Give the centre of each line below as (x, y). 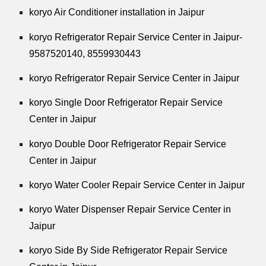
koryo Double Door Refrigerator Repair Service (128, 144)
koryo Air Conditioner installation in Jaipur (123, 12)
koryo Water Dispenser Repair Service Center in (130, 210)
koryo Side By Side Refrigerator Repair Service (129, 251)
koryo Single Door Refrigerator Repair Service (126, 103)
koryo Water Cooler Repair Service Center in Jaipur (137, 185)
